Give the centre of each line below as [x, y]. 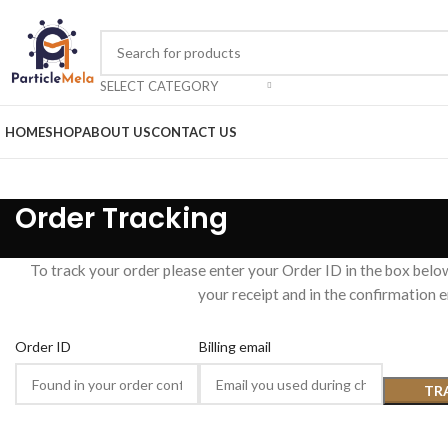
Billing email [235, 346]
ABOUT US [116, 131]
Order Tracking [121, 218]
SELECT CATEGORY [159, 85]
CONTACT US [194, 131]
